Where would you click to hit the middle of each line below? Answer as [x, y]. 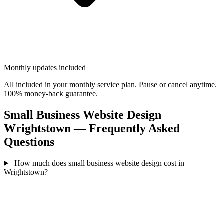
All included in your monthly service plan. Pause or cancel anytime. [110, 85]
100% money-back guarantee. [51, 94]
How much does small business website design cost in [99, 163]
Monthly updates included [45, 68]
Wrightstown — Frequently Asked [92, 129]
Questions [29, 142]
